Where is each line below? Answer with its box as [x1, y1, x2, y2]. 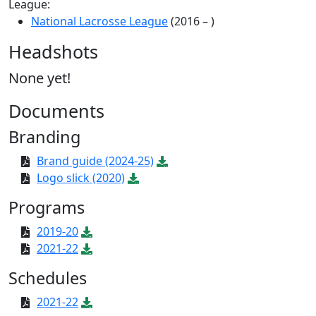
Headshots [8, 39, 98, 63]
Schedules [8, 267, 87, 289]
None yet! [8, 68, 71, 87]
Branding [8, 126, 80, 148]
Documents [8, 99, 104, 123]
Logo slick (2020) [37, 170, 125, 186]
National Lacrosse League [31, 13, 168, 29]
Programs [8, 196, 85, 219]
